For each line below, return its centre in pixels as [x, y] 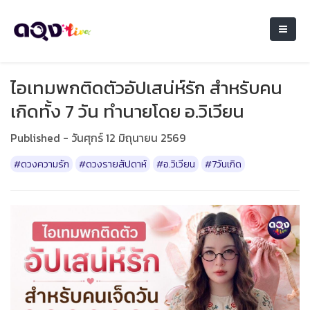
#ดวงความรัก [42, 164]
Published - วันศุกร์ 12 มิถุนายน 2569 [98, 138]
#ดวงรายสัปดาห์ [113, 164]
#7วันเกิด [223, 164]
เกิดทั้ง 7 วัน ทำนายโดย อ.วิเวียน [127, 111]
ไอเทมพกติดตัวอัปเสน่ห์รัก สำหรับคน [146, 88]
